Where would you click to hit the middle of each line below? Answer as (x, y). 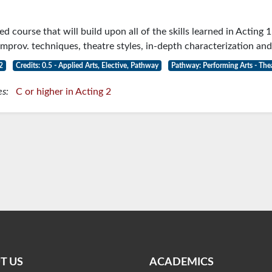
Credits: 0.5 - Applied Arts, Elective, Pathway (87, 65)
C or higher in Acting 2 (63, 92)
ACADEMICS (182, 263)
